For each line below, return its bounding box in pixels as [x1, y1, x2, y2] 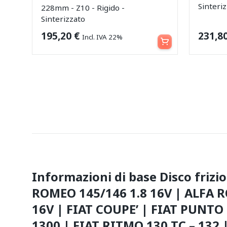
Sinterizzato [41, 13, 86, 24]
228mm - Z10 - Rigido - [41, 2, 125, 13]
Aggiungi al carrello [157, 29, 185, 40]
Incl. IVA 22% [82, 32, 123, 42]
